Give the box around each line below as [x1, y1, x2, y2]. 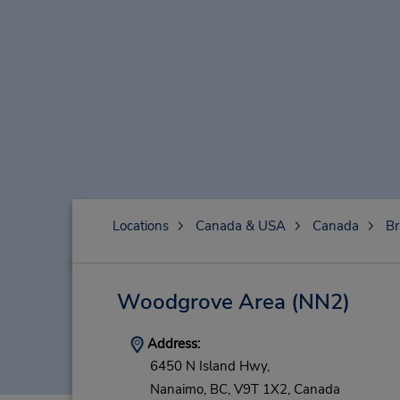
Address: [143, 335, 200, 353]
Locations [112, 217, 169, 235]
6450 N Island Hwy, [149, 357, 270, 376]
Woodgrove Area [116, 287, 286, 316]
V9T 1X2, [233, 379, 290, 398]
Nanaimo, [149, 379, 206, 398]
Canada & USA [195, 217, 286, 235]
